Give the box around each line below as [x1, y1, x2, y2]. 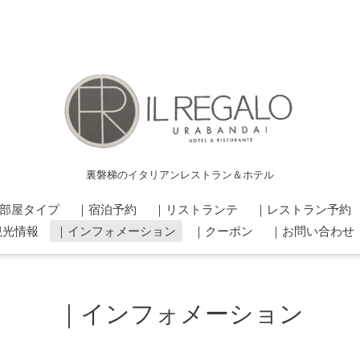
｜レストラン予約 [254, 202, 351, 216]
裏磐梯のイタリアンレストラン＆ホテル [86, 168, 274, 181]
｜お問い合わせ [270, 223, 354, 238]
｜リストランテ [153, 202, 238, 216]
